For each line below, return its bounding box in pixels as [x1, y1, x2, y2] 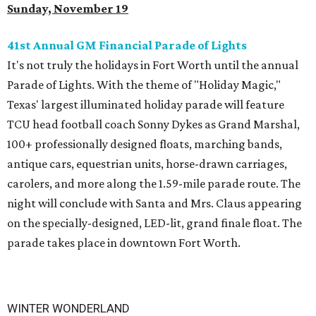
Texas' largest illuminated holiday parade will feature [7, 97, 284, 112]
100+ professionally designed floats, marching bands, [7, 137, 282, 152]
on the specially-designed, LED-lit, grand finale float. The [7, 216, 302, 231]
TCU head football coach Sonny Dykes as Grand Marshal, [7, 117, 300, 132]
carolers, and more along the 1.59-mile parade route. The [7, 176, 300, 191]
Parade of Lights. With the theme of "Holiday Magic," [7, 78, 281, 92]
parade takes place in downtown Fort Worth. [7, 236, 241, 250]
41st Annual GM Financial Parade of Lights [7, 38, 247, 53]
